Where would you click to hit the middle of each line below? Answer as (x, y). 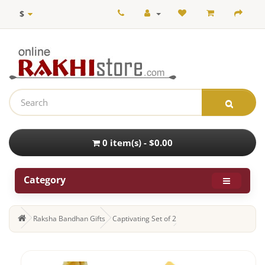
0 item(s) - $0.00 (138, 143)
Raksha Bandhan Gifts (69, 219)
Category (45, 180)
